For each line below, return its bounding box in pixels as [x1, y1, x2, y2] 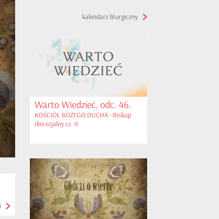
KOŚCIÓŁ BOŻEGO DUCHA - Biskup [35, 111, 131, 119]
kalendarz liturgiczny [82, 13, 138, 21]
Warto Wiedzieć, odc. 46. [35, 99, 131, 111]
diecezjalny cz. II [35, 120, 78, 128]
